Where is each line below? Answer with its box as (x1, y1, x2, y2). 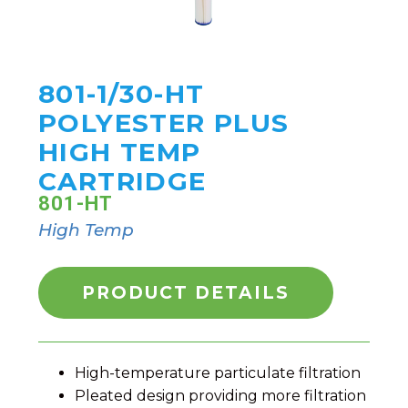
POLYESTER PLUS (38, 107, 290, 139)
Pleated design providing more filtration (75, 387, 366, 405)
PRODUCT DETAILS (82, 282, 290, 304)
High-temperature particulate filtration (75, 364, 361, 382)
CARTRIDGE (38, 166, 207, 198)
